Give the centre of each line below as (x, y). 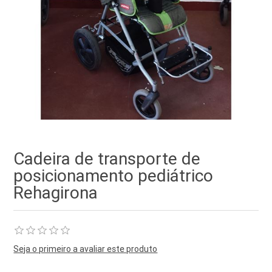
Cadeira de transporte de (107, 158)
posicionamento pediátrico (114, 175)
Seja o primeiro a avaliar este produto (86, 249)
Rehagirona (56, 192)
